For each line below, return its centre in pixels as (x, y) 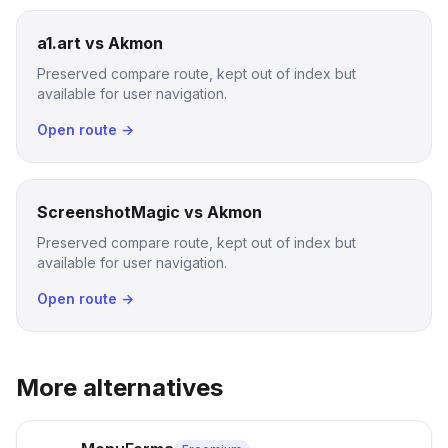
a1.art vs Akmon (100, 43)
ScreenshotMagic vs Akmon (149, 212)
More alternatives (119, 387)
